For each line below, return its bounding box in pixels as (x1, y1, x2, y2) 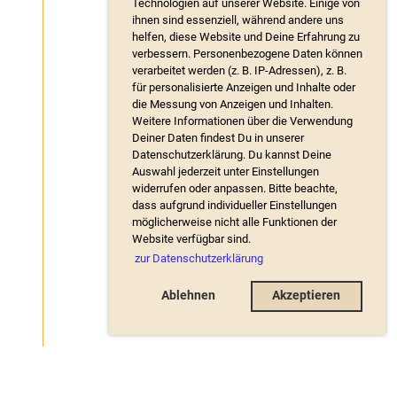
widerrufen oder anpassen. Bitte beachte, (132, 182, 338, 196)
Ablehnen (160, 288, 215, 304)
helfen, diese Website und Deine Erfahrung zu (132, 30, 360, 44)
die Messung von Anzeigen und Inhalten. (132, 97, 333, 112)
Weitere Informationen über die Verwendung (132, 114, 353, 128)
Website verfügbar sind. (132, 232, 251, 246)
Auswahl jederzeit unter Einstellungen (132, 165, 319, 179)
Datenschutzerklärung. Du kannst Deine (132, 148, 331, 162)
